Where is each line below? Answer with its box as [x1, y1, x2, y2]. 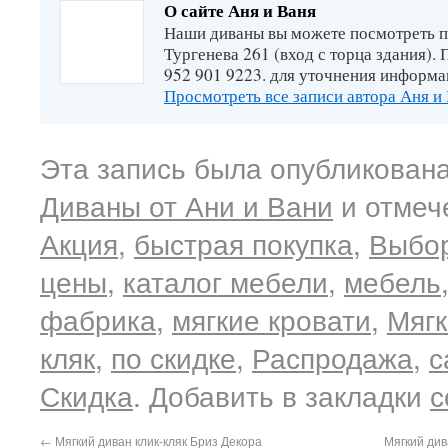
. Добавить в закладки [133, 375, 430, 415]
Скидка [40, 375, 133, 415]
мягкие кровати [172, 299, 371, 339]
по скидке [111, 337, 236, 377]
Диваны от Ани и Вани [40, 185, 333, 225]
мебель [344, 261, 441, 301]
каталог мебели [123, 261, 328, 301]
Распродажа [252, 337, 413, 377]
